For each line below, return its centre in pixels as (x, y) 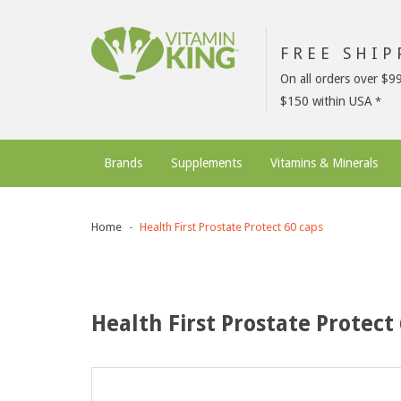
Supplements (206, 163)
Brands (123, 163)
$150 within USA (326, 101)
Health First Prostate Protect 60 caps (231, 227)
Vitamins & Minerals (324, 163)
